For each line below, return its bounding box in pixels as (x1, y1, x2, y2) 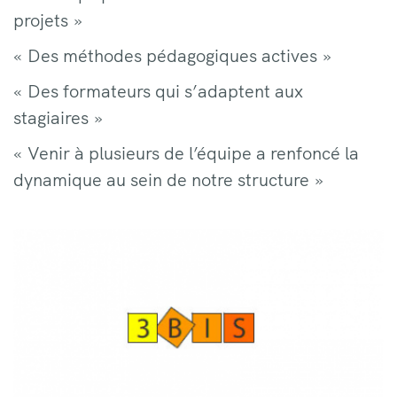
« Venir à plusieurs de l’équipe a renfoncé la (13, 142, 359, 164)
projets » (13, 9, 82, 31)
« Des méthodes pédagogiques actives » (13, 44, 331, 66)
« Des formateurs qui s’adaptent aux (13, 80, 303, 102)
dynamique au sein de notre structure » (13, 168, 323, 191)
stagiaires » (13, 106, 103, 128)
